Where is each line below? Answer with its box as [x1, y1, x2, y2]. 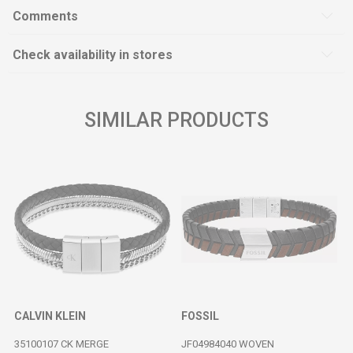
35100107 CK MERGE [14, 338, 109, 350]
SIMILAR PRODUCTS [84, 108, 269, 132]
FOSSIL [181, 310, 219, 322]
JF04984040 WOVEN [181, 338, 274, 350]
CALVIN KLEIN [14, 310, 86, 322]
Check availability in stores [13, 47, 173, 62]
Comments [13, 9, 78, 24]
